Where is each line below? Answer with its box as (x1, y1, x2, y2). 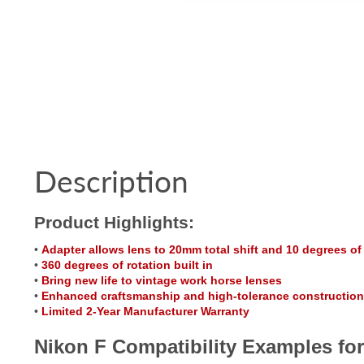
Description (34, 162, 188, 200)
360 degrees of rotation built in (41, 258, 213, 271)
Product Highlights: (34, 213, 194, 233)
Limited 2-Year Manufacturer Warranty (41, 304, 249, 318)
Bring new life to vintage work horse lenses (41, 273, 282, 287)
